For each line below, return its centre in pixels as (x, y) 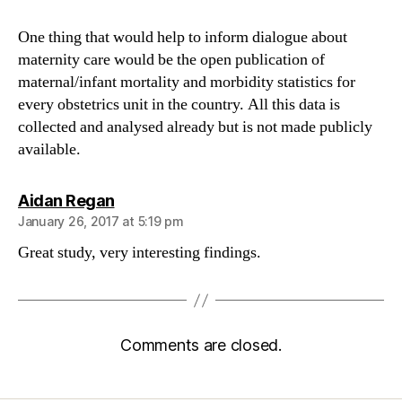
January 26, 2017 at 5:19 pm (101, 221)
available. (49, 149)
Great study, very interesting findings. (140, 253)
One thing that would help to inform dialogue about (183, 37)
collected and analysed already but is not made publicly (195, 127)
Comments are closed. (201, 345)
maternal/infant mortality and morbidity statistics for (187, 82)
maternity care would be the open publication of (171, 60)
